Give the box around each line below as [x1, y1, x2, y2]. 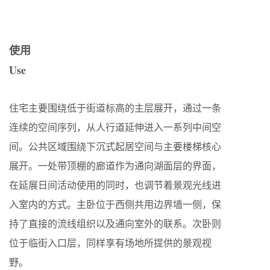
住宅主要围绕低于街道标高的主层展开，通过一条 [9, 101, 221, 114]
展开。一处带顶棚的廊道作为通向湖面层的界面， [9, 159, 221, 172]
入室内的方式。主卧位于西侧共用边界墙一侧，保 [9, 197, 221, 210]
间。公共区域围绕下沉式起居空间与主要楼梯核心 [9, 139, 221, 152]
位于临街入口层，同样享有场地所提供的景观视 [9, 236, 212, 249]
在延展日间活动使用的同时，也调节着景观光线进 [9, 178, 221, 191]
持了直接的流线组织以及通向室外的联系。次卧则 [9, 216, 221, 230]
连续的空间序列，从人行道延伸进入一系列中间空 [9, 120, 221, 133]
